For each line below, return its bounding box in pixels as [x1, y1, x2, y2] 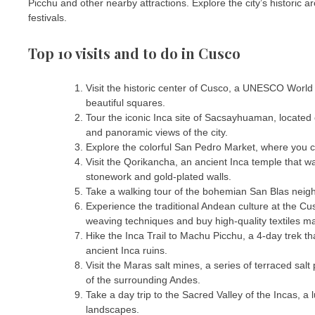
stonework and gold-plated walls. [86, 171, 231, 183]
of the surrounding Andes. [86, 274, 200, 286]
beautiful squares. [86, 97, 165, 109]
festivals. [28, 12, 67, 24]
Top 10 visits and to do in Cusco [28, 43, 240, 63]
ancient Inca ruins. [86, 245, 167, 257]
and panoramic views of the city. [86, 127, 228, 139]
